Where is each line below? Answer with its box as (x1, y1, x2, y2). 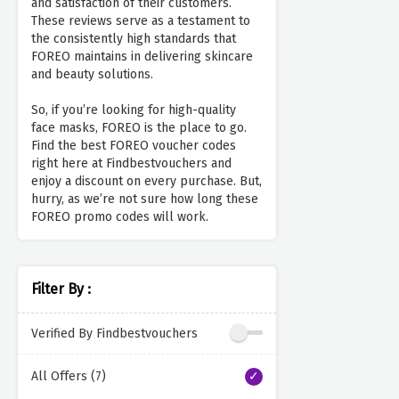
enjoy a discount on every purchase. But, (31, 174, 262, 190)
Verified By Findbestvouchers (31, 325, 198, 341)
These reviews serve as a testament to (31, 13, 250, 29)
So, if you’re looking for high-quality (31, 102, 236, 118)
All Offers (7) (31, 369, 106, 385)
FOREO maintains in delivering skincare (31, 49, 253, 65)
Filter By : (31, 281, 91, 298)
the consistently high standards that (31, 31, 236, 47)
